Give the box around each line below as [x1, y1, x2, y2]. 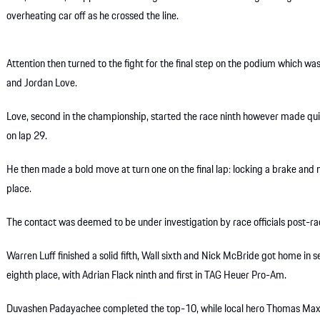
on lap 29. [6, 129, 48, 145]
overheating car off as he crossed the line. [6, 9, 179, 25]
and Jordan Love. [6, 76, 78, 92]
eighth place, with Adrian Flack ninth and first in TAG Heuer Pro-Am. [6, 268, 287, 284]
